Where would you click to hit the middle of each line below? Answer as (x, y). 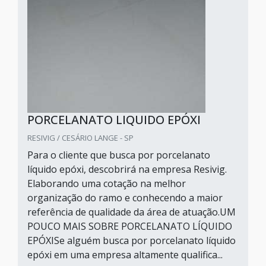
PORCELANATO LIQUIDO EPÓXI (114, 120)
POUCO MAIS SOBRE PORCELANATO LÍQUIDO (130, 226)
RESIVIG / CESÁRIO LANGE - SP (80, 138)
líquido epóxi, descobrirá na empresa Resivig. (127, 169)
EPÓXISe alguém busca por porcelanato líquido (132, 240)
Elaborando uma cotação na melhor (107, 183)
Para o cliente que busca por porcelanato (119, 155)
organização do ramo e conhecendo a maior (125, 198)
